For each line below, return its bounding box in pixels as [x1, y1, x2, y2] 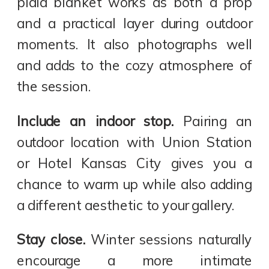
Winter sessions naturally [85, 231, 252, 248]
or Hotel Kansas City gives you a [17, 154, 253, 172]
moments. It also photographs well [17, 35, 253, 53]
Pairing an [174, 112, 253, 130]
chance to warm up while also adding [17, 175, 253, 193]
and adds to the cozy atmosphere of [17, 56, 253, 74]
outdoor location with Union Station [17, 133, 253, 151]
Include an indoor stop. [17, 112, 174, 130]
